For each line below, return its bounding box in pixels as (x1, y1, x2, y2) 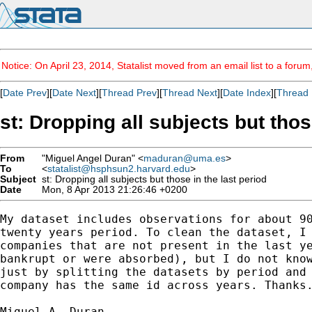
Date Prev (3, 87, 47, 98)
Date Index (223, 87, 271, 98)
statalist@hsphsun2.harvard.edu (47, 163, 190, 174)
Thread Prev (102, 87, 157, 98)
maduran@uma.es (143, 153, 226, 164)
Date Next (52, 87, 96, 98)
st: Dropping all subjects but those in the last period (36, 173, 267, 185)
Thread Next (162, 87, 217, 98)
